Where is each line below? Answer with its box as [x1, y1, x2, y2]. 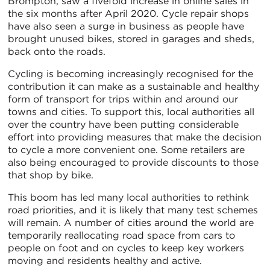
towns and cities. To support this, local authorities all [8, 105, 254, 118]
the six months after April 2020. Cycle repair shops [8, 7, 249, 19]
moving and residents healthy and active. [8, 254, 202, 266]
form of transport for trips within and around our [8, 93, 238, 105]
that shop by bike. [8, 169, 93, 181]
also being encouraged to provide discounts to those [8, 156, 259, 168]
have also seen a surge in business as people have [8, 20, 244, 32]
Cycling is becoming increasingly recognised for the [8, 67, 253, 80]
